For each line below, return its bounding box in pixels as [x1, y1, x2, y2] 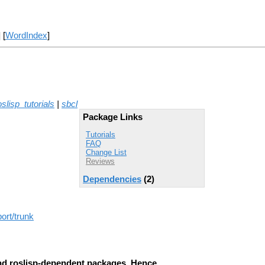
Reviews [86, 157, 115, 166]
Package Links [83, 112, 143, 122]
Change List [86, 148, 127, 157]
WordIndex [5, 31, 47, 41]
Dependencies [83, 174, 141, 184]
